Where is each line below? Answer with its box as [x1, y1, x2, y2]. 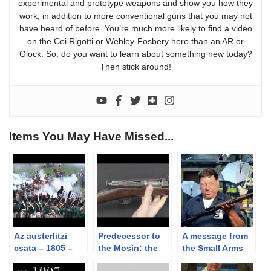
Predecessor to [98, 230, 160, 241]
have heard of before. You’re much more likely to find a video [19, 23, 252, 33]
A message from [182, 230, 248, 241]
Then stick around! [100, 61, 171, 71]
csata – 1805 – [14, 243, 73, 253]
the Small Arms [182, 243, 243, 253]
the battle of [14, 255, 64, 265]
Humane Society [182, 255, 249, 265]
